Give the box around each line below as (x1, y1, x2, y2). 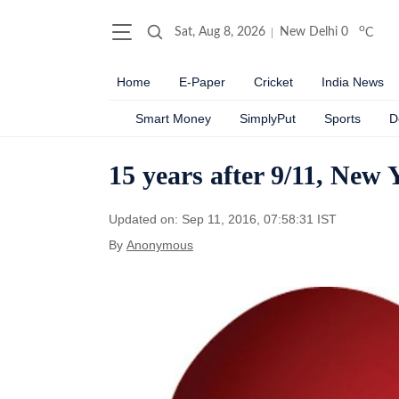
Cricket (254, 75, 293, 89)
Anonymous (126, 238, 193, 252)
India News (322, 75, 384, 89)
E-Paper (179, 75, 225, 89)
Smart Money (135, 111, 211, 126)
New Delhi (280, 26, 338, 38)
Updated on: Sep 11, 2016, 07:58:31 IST (109, 212, 337, 226)
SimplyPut (240, 111, 296, 126)
